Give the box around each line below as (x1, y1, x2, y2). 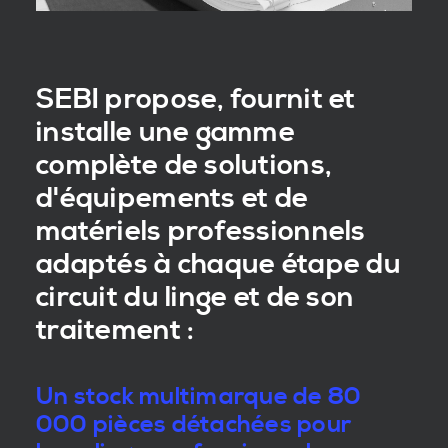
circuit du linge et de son (36, 280, 355, 315)
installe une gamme (36, 115, 296, 150)
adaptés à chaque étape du (36, 247, 401, 282)
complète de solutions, (36, 148, 333, 183)
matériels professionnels (36, 214, 366, 249)
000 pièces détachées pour (36, 410, 351, 440)
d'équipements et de (36, 181, 309, 216)
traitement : (36, 313, 195, 348)
